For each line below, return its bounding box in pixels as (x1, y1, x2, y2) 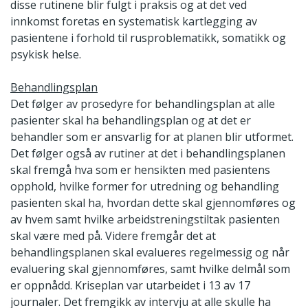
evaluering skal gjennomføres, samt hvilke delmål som (10, 261, 290, 277)
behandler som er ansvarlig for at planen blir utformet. (10, 129, 294, 145)
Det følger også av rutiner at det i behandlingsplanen (10, 146, 285, 162)
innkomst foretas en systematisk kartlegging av (10, 14, 257, 30)
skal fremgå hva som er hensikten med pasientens (10, 162, 270, 178)
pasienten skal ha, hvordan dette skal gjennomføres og (10, 195, 296, 211)
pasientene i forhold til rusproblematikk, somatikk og (10, 30, 286, 46)
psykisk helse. (10, 47, 81, 63)
